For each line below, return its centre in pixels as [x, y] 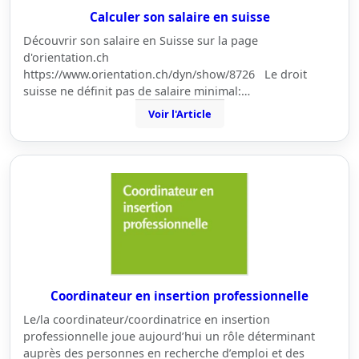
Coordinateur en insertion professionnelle [179, 296]
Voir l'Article [179, 114]
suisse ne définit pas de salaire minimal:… [137, 91]
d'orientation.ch [68, 57]
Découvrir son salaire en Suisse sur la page [141, 40]
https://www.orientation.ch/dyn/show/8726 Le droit [165, 74]
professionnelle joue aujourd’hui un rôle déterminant [169, 336]
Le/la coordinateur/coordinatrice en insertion [147, 319]
